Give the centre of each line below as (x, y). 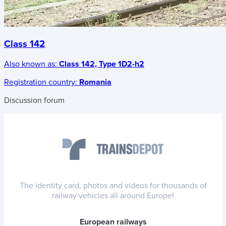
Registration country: (41, 82)
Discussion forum (34, 101)
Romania (95, 82)
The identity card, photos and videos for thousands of (113, 186)
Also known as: (31, 64)
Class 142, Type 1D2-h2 (102, 64)
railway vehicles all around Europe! (113, 196)
